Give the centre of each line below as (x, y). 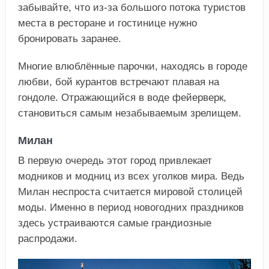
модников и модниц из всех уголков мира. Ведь (131, 177)
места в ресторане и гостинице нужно (107, 23)
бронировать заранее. (69, 39)
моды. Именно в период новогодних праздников (131, 208)
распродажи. (47, 239)
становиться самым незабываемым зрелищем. (129, 113)
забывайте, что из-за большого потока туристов (131, 8)
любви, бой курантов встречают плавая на (118, 82)
